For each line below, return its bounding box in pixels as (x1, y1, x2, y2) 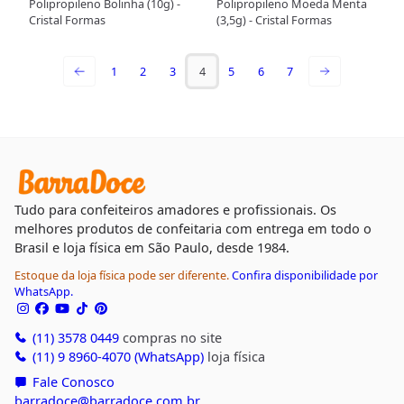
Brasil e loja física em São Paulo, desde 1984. (14, 237, 289, 256)
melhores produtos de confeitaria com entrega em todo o (14, 218, 372, 237)
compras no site (118, 327, 222, 346)
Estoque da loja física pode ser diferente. (14, 266, 232, 283)
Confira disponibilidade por (231, 266, 378, 283)
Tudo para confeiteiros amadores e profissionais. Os (14, 199, 336, 218)
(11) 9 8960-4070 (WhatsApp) (28, 346, 204, 365)
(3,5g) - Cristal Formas (216, 12, 333, 29)
